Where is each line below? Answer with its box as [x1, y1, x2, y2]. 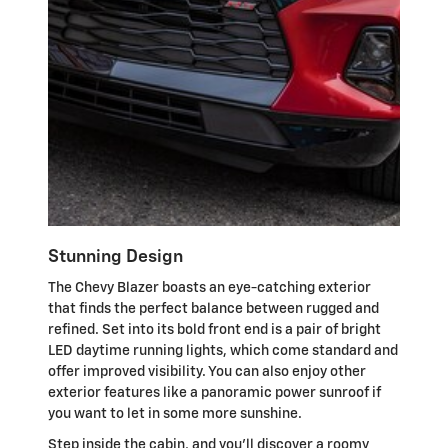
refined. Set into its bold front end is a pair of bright [48, 323, 381, 338]
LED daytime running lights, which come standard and [48, 344, 398, 359]
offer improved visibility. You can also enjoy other [48, 365, 366, 380]
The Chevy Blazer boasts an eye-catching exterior [48, 281, 371, 296]
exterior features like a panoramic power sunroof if [48, 386, 381, 401]
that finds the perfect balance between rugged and [48, 302, 379, 317]
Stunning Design [48, 247, 183, 266]
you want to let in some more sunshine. [48, 407, 302, 422]
